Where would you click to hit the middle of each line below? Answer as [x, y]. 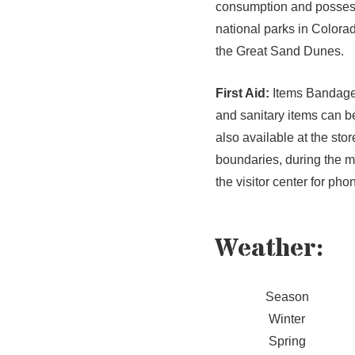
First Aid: [242, 93]
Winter [287, 319]
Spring [287, 342]
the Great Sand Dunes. [280, 51]
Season [287, 297]
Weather [266, 248]
